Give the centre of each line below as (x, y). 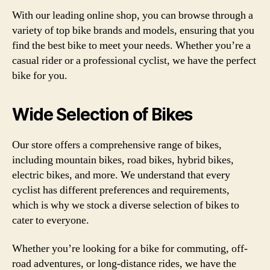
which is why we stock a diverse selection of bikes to (126, 205)
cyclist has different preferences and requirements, (121, 190)
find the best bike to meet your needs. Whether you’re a (131, 45)
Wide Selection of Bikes (102, 114)
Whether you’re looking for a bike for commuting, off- (130, 249)
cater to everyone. (51, 220)
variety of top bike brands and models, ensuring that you (133, 30)
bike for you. (40, 75)
